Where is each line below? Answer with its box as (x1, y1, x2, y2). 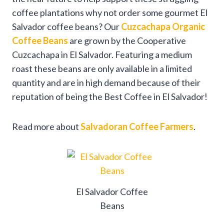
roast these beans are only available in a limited (12, 62, 192, 74)
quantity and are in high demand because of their (12, 76, 200, 88)
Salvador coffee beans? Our (12, 20, 121, 32)
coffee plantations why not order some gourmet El (12, 6, 207, 18)
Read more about (12, 120, 80, 132)
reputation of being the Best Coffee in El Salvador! (12, 90, 207, 102)
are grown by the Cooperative (68, 34, 186, 46)
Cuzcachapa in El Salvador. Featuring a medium (12, 48, 192, 60)
